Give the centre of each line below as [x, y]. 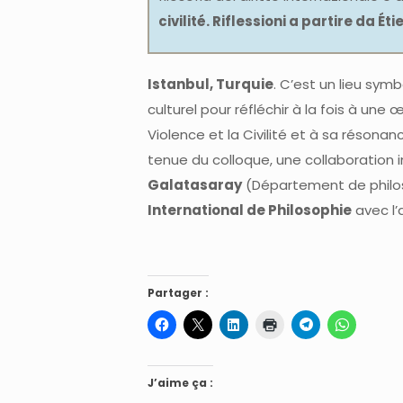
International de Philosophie [250, 210]
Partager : [178, 292]
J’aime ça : [180, 382]
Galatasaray [195, 184]
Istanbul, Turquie [210, 84]
